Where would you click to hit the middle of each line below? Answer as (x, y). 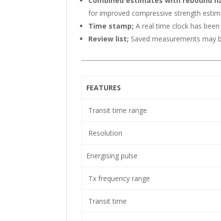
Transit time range (116, 110)
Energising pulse (112, 156)
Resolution (104, 133)
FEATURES (103, 88)
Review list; (110, 39)
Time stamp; (112, 26)
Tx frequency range (118, 178)
